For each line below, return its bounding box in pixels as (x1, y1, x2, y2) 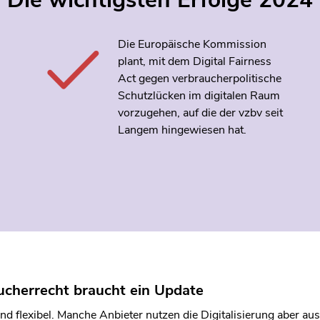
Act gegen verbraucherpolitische (117, 70, 281, 86)
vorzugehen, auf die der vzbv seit (117, 104, 283, 121)
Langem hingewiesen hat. (117, 121, 246, 138)
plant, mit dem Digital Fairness (117, 53, 271, 69)
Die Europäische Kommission (117, 36, 266, 52)
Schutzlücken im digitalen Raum (117, 87, 280, 104)
